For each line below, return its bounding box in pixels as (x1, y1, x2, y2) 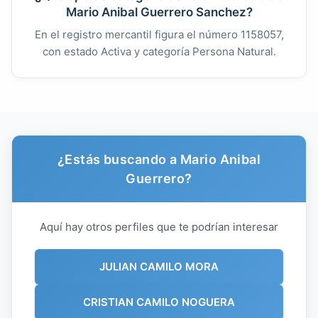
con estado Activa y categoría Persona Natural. (42, 44, 276, 58)
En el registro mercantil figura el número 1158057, (34, 27, 284, 41)
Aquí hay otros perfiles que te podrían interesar (40, 219, 278, 234)
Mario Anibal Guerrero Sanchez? (65, 4, 253, 19)
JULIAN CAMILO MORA (99, 259, 219, 273)
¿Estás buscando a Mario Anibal (57, 151, 261, 167)
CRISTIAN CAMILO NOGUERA (83, 295, 235, 309)
